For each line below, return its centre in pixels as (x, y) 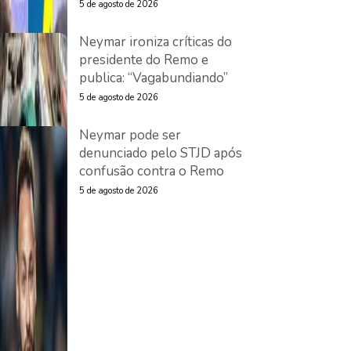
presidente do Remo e (144, 60)
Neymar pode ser (130, 135)
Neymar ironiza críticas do (156, 42)
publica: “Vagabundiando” (154, 78)
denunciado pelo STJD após (161, 153)
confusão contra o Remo (152, 171)
